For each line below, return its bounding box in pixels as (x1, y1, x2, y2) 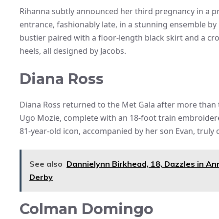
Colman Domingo (20, 199, 153, 218)
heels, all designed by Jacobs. (20, 45, 126, 56)
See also (29, 158, 63, 169)
